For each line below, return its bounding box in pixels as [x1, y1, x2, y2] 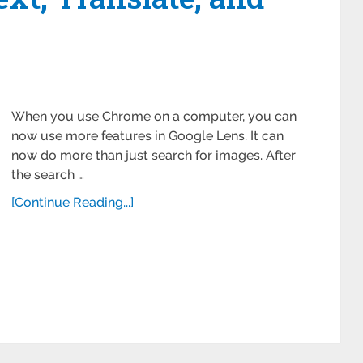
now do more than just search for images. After [11, 147, 296, 163]
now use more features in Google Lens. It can [11, 128, 284, 143]
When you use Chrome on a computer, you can [11, 109, 297, 124]
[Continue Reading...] [11, 194, 134, 210]
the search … [11, 167, 84, 182]
